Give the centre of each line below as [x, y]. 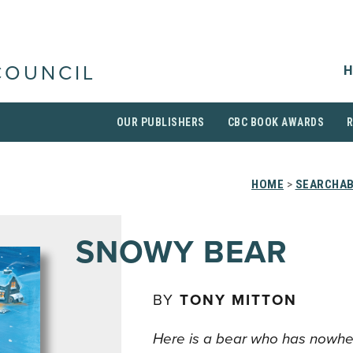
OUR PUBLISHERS [160, 122]
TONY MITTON [238, 300]
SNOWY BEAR [182, 252]
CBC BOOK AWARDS [275, 122]
